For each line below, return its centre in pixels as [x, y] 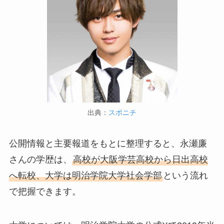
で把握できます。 [45, 192]
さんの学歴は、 [40, 160]
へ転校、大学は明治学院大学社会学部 [85, 176]
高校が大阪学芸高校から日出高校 [140, 160]
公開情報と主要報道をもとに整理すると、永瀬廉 [108, 144]
